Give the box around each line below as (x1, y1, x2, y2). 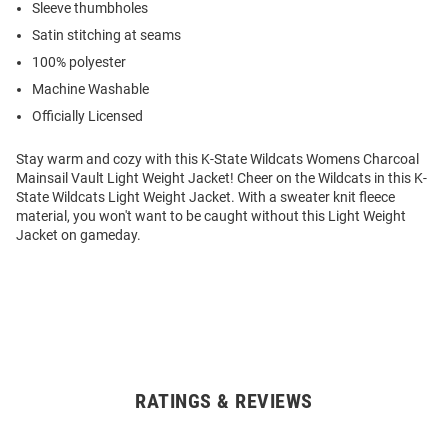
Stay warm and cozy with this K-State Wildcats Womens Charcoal (16, 151, 419, 168)
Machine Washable (32, 81, 149, 98)
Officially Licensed (32, 108, 143, 125)
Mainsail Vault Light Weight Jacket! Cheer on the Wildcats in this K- (16, 170, 427, 187)
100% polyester (32, 54, 126, 71)
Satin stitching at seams (32, 27, 181, 44)
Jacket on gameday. (16, 227, 141, 244)
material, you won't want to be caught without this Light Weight (16, 208, 406, 225)
